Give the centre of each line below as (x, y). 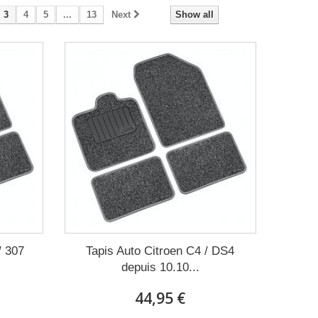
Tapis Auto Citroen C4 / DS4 (160, 251)
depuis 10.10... (160, 267)
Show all (194, 15)
